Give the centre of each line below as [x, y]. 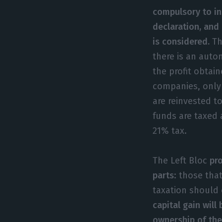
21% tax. [170, 131]
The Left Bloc [181, 160]
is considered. [181, 42]
